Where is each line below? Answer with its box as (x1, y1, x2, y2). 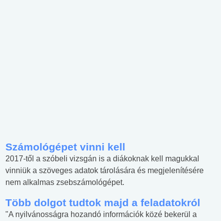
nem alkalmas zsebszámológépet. (5, 178, 124, 187)
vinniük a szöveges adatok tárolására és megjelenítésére (5, 166, 204, 175)
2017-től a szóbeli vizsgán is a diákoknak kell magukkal (5, 154, 199, 163)
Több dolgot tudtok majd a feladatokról (5, 197, 200, 209)
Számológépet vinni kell (5, 141, 125, 153)
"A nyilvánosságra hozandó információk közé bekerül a (5, 210, 197, 219)
